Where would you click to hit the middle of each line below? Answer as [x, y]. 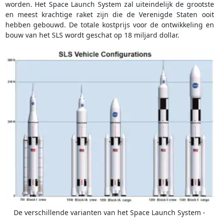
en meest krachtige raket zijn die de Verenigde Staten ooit [109, 15]
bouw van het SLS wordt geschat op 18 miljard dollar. [92, 35]
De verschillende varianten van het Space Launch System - [109, 213]
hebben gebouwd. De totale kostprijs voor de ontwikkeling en [109, 25]
